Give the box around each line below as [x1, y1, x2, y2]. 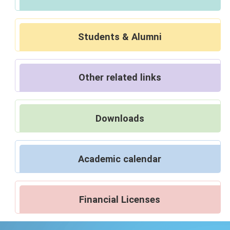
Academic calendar [78, 153, 162, 164]
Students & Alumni [78, 31, 162, 43]
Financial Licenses [79, 194, 161, 205]
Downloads [95, 112, 144, 124]
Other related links [78, 72, 161, 83]
